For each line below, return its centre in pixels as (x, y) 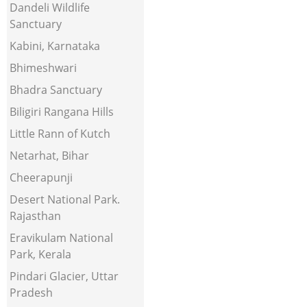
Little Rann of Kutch (60, 134)
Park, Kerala (40, 254)
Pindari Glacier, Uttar (64, 276)
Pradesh (31, 293)
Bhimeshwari (43, 68)
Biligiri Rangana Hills (62, 112)
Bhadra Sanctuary (56, 90)
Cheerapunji (41, 177)
